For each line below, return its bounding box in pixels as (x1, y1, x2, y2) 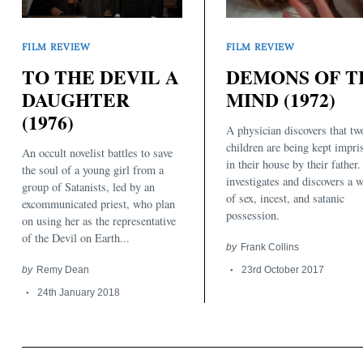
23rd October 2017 (241, 264, 324, 275)
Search (126, 129, 159, 141)
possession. (226, 207, 280, 224)
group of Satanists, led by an (22, 179, 155, 195)
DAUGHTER (22, 85, 130, 113)
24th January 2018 (36, 287, 120, 298)
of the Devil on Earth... (22, 230, 130, 246)
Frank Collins (240, 241, 299, 253)
